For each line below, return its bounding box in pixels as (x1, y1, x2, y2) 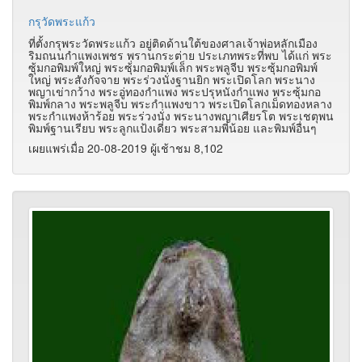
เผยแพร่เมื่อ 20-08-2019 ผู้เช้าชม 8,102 (28, 139, 223, 156)
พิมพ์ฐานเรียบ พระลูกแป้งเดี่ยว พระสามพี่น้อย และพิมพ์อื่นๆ (28, 119, 317, 136)
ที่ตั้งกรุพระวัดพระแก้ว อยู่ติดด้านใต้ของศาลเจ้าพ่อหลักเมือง (28, 34, 318, 51)
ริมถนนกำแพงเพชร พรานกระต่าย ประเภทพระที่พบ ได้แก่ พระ (28, 46, 332, 63)
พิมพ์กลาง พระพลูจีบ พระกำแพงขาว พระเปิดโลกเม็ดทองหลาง (28, 95, 332, 112)
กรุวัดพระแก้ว (28, 12, 95, 29)
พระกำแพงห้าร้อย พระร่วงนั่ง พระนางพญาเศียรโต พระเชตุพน (28, 107, 334, 124)
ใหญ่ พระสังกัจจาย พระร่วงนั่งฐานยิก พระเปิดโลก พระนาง (28, 70, 315, 87)
